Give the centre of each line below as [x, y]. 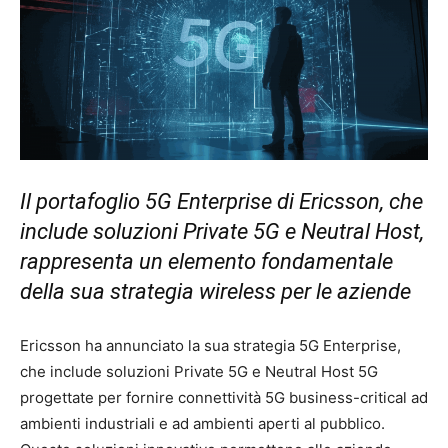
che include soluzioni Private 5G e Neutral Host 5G [199, 372]
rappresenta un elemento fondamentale [206, 262]
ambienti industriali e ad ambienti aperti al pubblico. [202, 424]
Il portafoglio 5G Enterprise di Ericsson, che [221, 202]
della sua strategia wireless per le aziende [215, 292]
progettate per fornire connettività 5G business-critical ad [224, 398]
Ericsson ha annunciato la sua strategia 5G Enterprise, [210, 346]
